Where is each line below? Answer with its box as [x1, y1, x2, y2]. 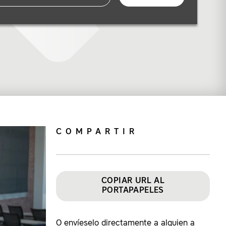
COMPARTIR [56, 128, 138, 136]
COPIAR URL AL [101, 177, 165, 185]
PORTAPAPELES [102, 187, 164, 195]
